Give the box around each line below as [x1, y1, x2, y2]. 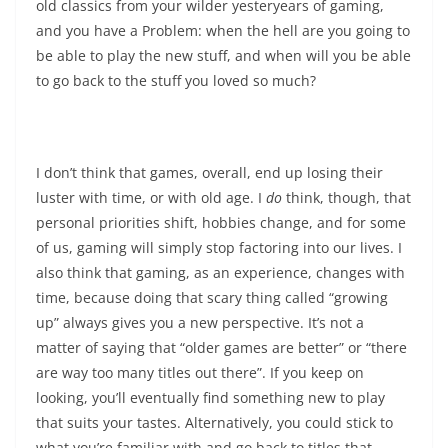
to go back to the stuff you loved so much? [36, 71, 316, 91]
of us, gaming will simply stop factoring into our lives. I [36, 238, 402, 258]
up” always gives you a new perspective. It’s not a [36, 313, 364, 333]
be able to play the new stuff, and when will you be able [36, 46, 411, 66]
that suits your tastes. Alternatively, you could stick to [36, 413, 393, 433]
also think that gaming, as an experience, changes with [36, 263, 405, 283]
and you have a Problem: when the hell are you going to [36, 21, 410, 41]
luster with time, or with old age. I [36, 188, 266, 208]
